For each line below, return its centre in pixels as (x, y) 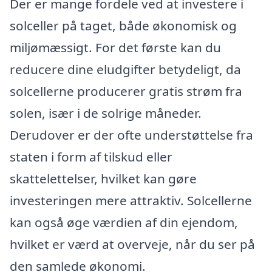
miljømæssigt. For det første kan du (115, 47)
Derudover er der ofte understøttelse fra (131, 134)
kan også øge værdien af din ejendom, (124, 222)
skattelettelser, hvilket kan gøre (103, 178)
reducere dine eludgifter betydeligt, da (125, 69)
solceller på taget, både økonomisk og (123, 25)
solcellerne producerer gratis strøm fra (126, 91)
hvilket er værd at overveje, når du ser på (132, 244)
